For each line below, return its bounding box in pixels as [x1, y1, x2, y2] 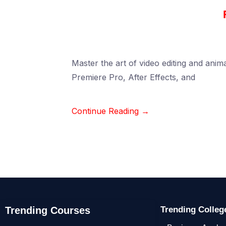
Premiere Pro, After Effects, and [72, 72, 195, 83]
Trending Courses [5, 205, 90, 216]
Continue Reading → [72, 106, 149, 117]
